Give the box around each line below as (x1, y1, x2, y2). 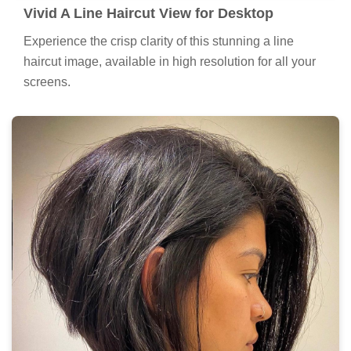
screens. (24, 74, 71, 89)
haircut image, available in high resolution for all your (24, 54, 316, 68)
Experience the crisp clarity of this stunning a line (24, 34, 294, 48)
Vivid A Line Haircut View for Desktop (24, 5, 273, 21)
